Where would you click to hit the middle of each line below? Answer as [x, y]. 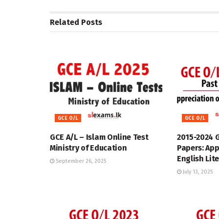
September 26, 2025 [80, 161]
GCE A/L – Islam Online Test [99, 137]
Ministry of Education [88, 148]
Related [65, 22]
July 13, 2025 [197, 172]
